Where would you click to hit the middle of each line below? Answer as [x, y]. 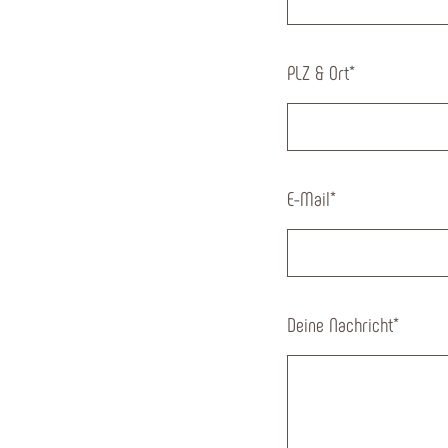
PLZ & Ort [318, 71]
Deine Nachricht [340, 323]
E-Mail [308, 197]
